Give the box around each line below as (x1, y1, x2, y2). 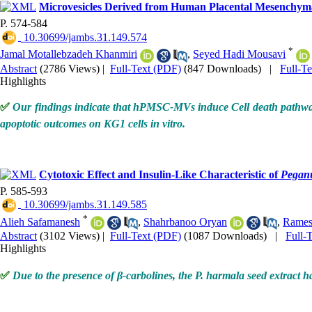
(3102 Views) (40, 230, 100, 242)
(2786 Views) (40, 62, 100, 75)
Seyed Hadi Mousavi (193, 48, 286, 61)
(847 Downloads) (184, 62, 261, 75)
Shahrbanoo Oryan (143, 215, 227, 228)
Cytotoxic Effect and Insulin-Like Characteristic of (39, 168, 281, 180)
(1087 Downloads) (184, 230, 267, 242)
